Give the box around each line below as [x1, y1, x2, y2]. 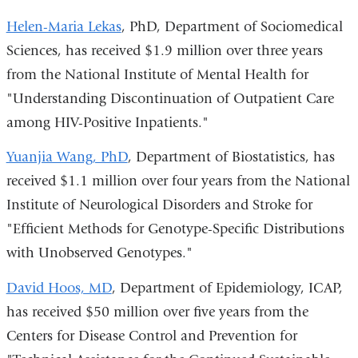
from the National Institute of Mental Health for [6, 66, 308, 83]
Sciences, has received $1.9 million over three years [6, 42, 323, 59]
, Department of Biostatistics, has [127, 149, 335, 166]
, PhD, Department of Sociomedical [121, 18, 343, 35]
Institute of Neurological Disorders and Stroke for [6, 197, 312, 214]
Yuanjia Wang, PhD [6, 149, 128, 166]
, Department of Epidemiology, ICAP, [111, 279, 343, 296]
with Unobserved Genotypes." [6, 245, 193, 262]
